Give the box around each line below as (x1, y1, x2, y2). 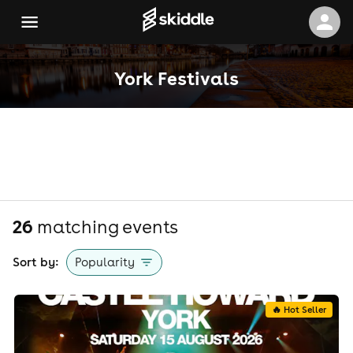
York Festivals (114, 66, 239, 90)
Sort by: (13, 255, 58, 269)
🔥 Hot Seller (272, 304, 327, 315)
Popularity (75, 255, 135, 269)
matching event (33, 215, 169, 238)
